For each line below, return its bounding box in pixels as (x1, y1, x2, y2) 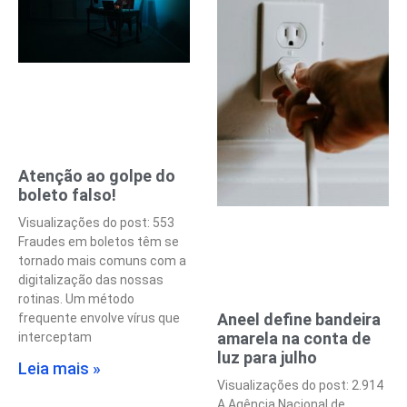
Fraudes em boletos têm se (18, 234, 179, 250)
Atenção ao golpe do (18, 166, 175, 186)
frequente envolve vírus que (18, 311, 180, 326)
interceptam (18, 330, 92, 345)
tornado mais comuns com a (18, 253, 186, 269)
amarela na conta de (217, 329, 371, 349)
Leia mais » (18, 359, 101, 379)
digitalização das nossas (18, 273, 164, 288)
